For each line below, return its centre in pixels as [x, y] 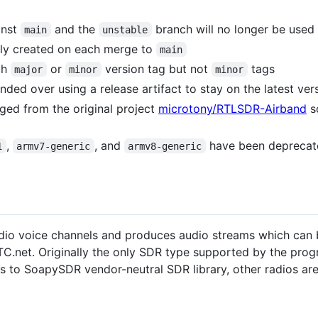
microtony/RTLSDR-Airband [232, 108]
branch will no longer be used [233, 29]
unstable [125, 29]
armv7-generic [54, 146]
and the [75, 29]
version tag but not [156, 68]
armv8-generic [165, 146]
